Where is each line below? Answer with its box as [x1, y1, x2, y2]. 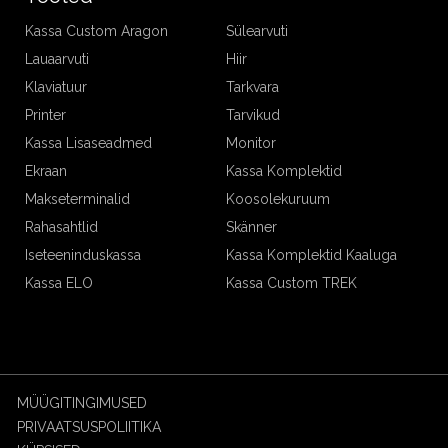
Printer [24, 106, 66, 123]
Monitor [226, 134, 276, 151]
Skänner [226, 218, 277, 235]
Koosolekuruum [226, 190, 330, 207]
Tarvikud [226, 106, 280, 123]
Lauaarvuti [24, 50, 89, 67]
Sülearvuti [226, 22, 288, 39]
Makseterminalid [24, 190, 130, 207]
